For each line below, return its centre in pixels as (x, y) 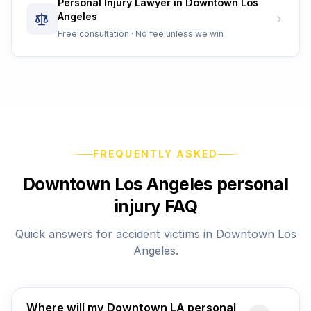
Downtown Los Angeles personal (155, 184)
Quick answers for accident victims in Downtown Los (155, 234)
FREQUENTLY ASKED (155, 154)
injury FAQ (155, 206)
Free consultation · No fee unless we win (140, 34)
